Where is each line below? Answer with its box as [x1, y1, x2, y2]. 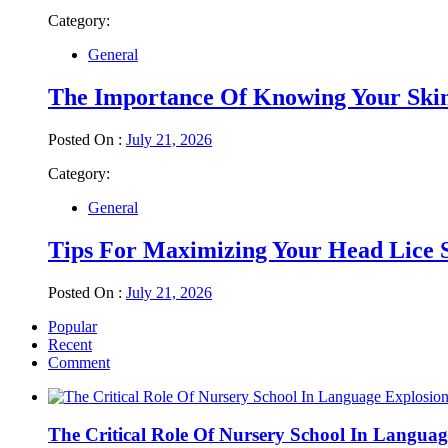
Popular [48, 317, 97, 335]
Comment [48, 353, 110, 371]
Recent [48, 335, 92, 353]
